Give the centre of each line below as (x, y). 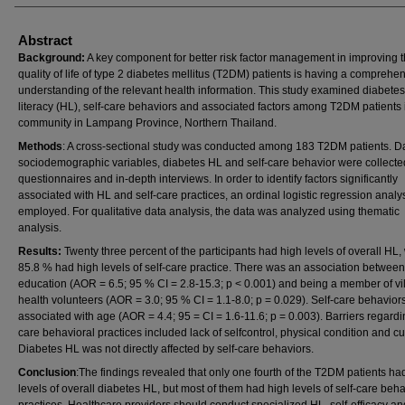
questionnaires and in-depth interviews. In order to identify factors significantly (208, 179)
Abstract (45, 40)
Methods (40, 146)
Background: (52, 58)
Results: (41, 251)
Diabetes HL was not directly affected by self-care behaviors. (166, 349)
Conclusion (47, 372)
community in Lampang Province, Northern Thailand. (147, 123)
